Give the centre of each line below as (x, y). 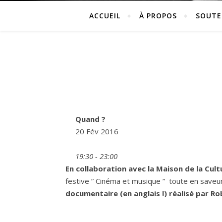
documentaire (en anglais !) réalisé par (137, 193)
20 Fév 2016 (97, 131)
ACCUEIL (105, 16)
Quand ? (90, 119)
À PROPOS (158, 16)
